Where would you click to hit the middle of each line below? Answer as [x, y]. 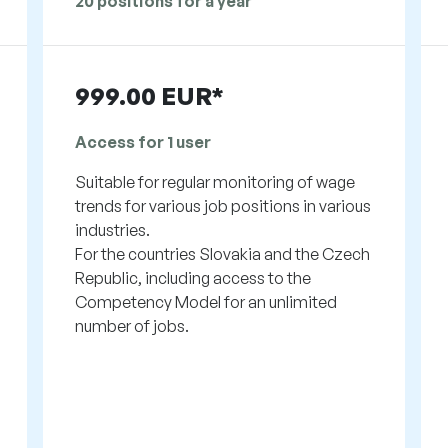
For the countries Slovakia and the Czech [223, 254]
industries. [113, 230]
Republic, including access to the [193, 278]
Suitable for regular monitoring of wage [215, 182]
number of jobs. [132, 326]
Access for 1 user [143, 142]
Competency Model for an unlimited [206, 302]
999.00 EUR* [150, 96]
